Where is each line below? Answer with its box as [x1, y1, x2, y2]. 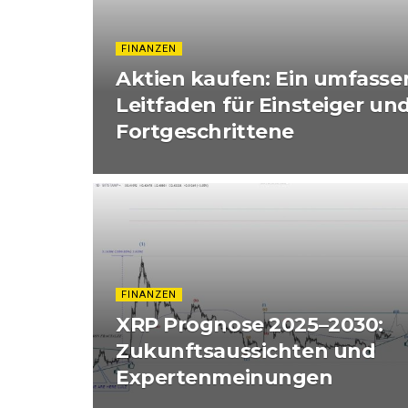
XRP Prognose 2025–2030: [116, 312, 383, 337]
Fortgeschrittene [116, 119, 294, 144]
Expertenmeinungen [116, 365, 333, 390]
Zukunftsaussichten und [116, 339, 376, 363]
